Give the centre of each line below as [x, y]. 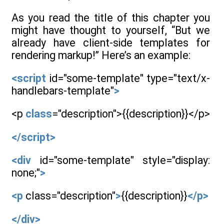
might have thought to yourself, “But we [111, 30]
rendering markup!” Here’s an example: [101, 55]
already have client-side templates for [111, 42]
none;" [26, 172]
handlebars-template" [63, 91]
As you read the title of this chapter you [111, 17]
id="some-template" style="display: [120, 160]
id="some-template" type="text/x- [129, 78]
